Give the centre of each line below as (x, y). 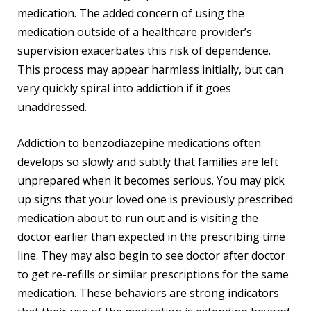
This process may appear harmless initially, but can (151, 69)
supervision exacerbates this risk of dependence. (144, 50)
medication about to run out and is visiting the (138, 218)
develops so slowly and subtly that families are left (148, 162)
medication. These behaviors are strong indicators (149, 293)
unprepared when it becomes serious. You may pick (151, 181)
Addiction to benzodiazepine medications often (140, 143)
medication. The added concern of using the (131, 13)
